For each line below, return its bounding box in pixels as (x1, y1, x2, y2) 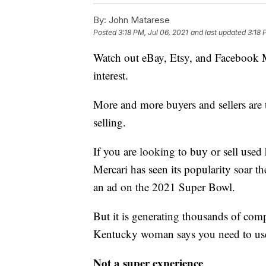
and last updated (191, 27, 246, 37)
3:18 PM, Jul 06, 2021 (118, 27, 188, 37)
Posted (93, 27, 118, 37)
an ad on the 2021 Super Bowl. (93, 179, 235, 194)
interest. (93, 67, 128, 83)
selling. (93, 114, 126, 129)
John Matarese (106, 14, 170, 26)
